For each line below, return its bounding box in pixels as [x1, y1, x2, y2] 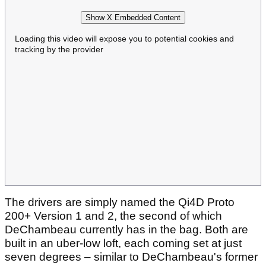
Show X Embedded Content [85, 12, 180, 22]
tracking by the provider [15, 44, 103, 54]
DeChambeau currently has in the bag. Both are [5, 223, 248, 236]
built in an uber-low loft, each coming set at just [5, 237, 242, 250]
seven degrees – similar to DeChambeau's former [5, 251, 258, 264]
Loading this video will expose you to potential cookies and [15, 33, 234, 43]
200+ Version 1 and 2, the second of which [5, 210, 222, 223]
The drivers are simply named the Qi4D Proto [5, 196, 235, 209]
